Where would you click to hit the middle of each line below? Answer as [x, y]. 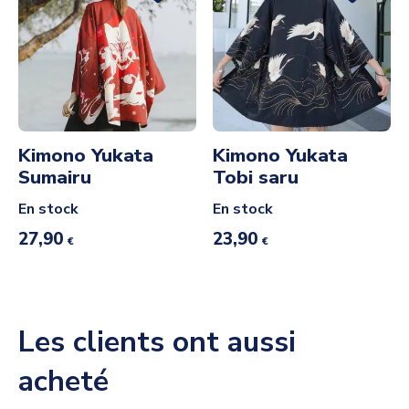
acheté [63, 381]
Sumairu [55, 178]
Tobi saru [256, 178]
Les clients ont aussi [157, 341]
